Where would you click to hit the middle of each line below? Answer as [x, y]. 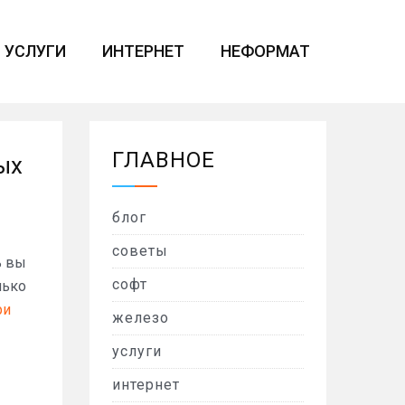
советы [140, 251]
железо [140, 318]
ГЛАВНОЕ [163, 160]
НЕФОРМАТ [265, 51]
